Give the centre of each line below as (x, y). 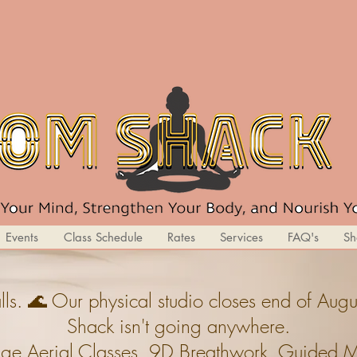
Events (22, 237)
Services (241, 237)
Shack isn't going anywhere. (178, 326)
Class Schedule (103, 237)
